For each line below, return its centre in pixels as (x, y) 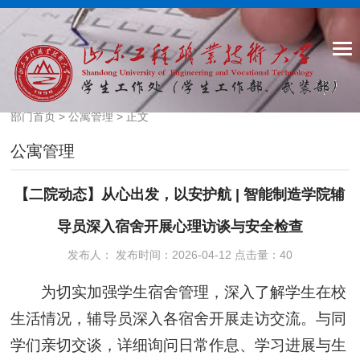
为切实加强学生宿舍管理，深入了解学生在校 (193, 292)
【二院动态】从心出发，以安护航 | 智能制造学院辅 (180, 194)
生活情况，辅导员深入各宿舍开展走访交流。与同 (179, 319)
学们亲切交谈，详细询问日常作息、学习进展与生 (179, 345)
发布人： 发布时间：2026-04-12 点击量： (173, 255)
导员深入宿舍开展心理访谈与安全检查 (180, 227)
